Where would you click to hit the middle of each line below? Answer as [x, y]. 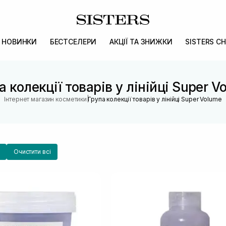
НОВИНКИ [19, 42]
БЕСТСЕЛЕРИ [73, 42]
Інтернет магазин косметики [46, 99]
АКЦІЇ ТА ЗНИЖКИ [141, 42]
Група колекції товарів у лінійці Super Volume [155, 99]
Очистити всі [32, 152]
